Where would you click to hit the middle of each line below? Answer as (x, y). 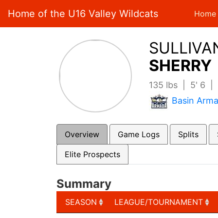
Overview (82, 134)
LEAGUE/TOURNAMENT (158, 202)
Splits (188, 134)
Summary (84, 184)
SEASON (81, 202)
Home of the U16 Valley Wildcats (83, 14)
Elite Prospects (92, 154)
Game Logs (138, 134)
